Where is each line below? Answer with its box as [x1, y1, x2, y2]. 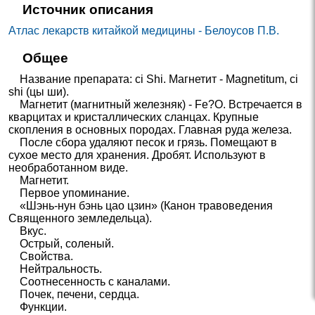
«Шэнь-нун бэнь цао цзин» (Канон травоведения [8, 199, 274, 212]
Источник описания [22, 2, 153, 18]
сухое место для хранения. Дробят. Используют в [8, 148, 266, 161]
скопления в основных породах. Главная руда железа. [8, 123, 292, 136]
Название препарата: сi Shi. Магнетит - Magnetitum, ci [8, 72, 299, 85]
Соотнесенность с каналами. [8, 275, 171, 288]
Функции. [8, 300, 67, 313]
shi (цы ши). [8, 85, 70, 98]
